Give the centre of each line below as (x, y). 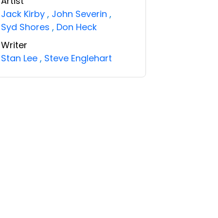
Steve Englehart (78, 58)
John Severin (79, 14)
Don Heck (76, 27)
